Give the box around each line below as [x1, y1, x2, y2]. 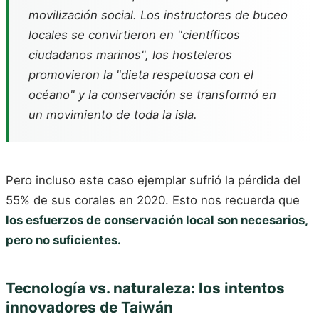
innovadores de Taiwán [6, 298, 173, 316]
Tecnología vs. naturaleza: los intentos [6, 278, 285, 297]
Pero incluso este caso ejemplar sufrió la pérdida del [6, 172, 300, 187]
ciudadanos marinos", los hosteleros [28, 47, 232, 62]
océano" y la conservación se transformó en [28, 87, 276, 102]
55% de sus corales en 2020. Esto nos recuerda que [6, 192, 300, 207]
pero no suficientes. [6, 232, 121, 247]
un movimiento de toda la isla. [28, 107, 197, 122]
